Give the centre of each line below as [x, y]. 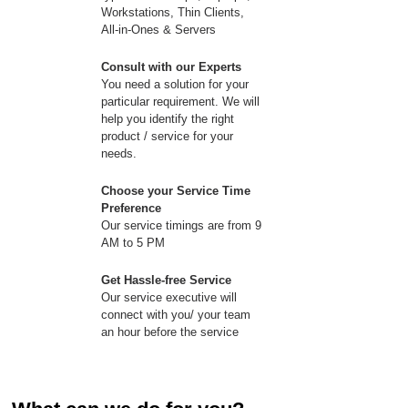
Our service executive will [169, 297]
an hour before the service [170, 332]
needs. [119, 153]
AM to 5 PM [133, 243]
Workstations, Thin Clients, [173, 12]
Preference [131, 208]
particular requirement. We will [180, 102]
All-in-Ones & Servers [158, 30]
